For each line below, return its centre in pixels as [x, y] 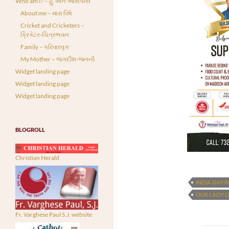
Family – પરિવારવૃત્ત [45, 47]
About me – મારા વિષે [46, 13]
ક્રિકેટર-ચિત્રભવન [45, 35]
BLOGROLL [30, 130]
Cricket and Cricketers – [52, 25]
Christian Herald [37, 158]
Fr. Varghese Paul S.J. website [54, 215]
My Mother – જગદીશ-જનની [58, 59]
